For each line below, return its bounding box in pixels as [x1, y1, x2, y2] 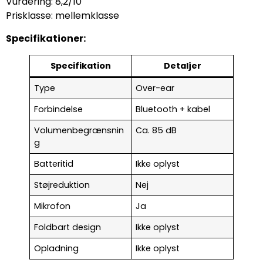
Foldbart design [34, 221, 102, 233]
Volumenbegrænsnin [34, 124, 124, 136]
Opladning [34, 242, 79, 254]
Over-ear [136, 82, 175, 94]
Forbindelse [34, 103, 83, 115]
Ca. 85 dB [136, 124, 177, 136]
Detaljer [163, 59, 201, 72]
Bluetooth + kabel [136, 103, 211, 115]
